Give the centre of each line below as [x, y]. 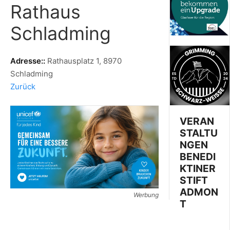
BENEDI [198, 157]
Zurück [23, 86]
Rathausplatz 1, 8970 [84, 61]
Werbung [146, 195]
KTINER [198, 168]
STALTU [199, 133]
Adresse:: [29, 61]
